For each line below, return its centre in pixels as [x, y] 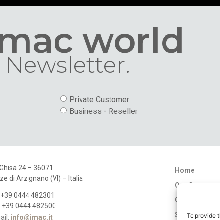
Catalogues [194, 200]
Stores [186, 214]
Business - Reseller [104, 111]
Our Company [197, 185]
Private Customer [99, 100]
